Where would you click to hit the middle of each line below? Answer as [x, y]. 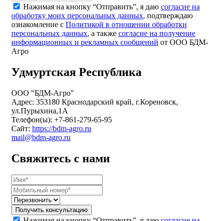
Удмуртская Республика [76, 72]
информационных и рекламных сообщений [85, 42]
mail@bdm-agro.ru [41, 137]
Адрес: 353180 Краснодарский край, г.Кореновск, [95, 102]
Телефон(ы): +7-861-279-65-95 [62, 119]
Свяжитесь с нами [61, 158]
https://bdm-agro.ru [62, 128]
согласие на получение [157, 33]
